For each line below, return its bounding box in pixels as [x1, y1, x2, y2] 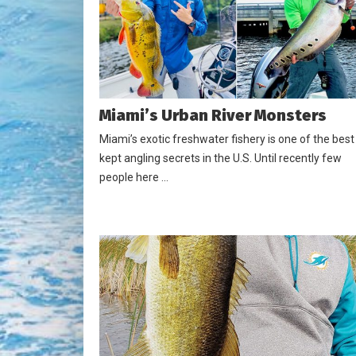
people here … [99, 170, 168, 184]
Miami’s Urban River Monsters [99, 105, 327, 125]
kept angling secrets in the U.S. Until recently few [99, 151, 342, 164]
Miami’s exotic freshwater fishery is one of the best [99, 132, 354, 145]
